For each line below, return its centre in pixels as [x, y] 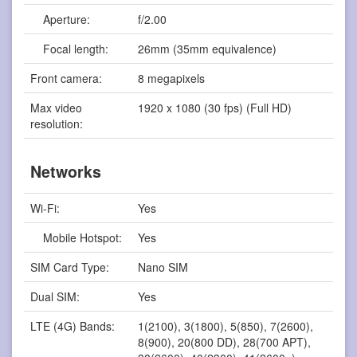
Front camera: [67, 78]
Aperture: [61, 19]
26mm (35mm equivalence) [208, 48]
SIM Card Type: [70, 267]
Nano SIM [163, 267]
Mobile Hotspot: [76, 237]
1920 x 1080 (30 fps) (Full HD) [215, 107]
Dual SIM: [55, 296]
